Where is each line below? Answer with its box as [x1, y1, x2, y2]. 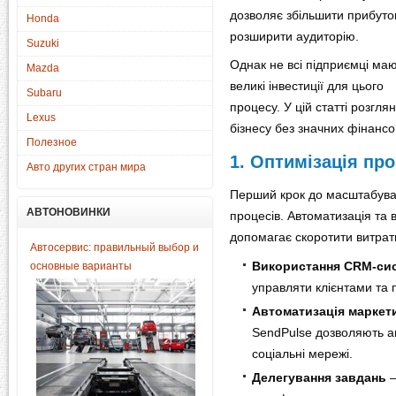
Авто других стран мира [27, 161, 146, 173]
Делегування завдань [252, 370, 386, 385]
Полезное [27, 136, 77, 148]
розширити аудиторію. [230, 29, 359, 43]
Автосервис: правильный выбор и [30, 241, 199, 254]
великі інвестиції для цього [230, 80, 384, 94]
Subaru [27, 87, 62, 99]
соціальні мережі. [252, 346, 353, 361]
